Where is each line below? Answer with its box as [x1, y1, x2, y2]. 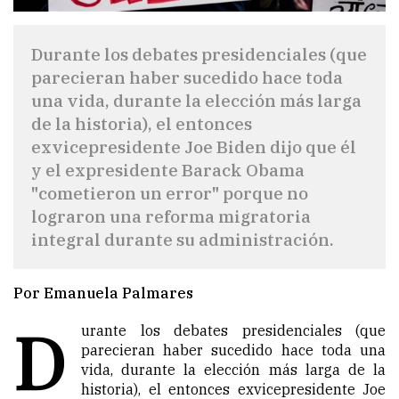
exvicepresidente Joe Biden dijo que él [31, 135, 356, 159]
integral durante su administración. [31, 228, 334, 251]
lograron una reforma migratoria [31, 205, 311, 228]
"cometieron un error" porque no [31, 182, 308, 205]
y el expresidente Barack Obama [31, 159, 305, 182]
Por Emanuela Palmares [13, 284, 193, 303]
